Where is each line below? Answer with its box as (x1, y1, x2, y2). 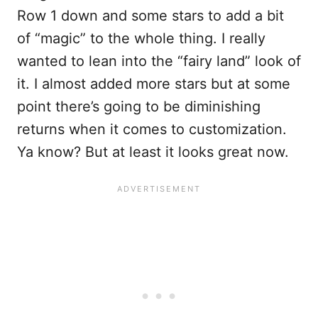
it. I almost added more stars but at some (17, 75, 290, 92)
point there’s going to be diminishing (17, 98, 261, 115)
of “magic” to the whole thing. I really (17, 30, 265, 47)
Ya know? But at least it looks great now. (17, 143, 289, 160)
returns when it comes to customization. (17, 121, 287, 138)
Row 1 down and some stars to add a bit (17, 7, 284, 24)
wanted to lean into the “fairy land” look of (17, 53, 301, 70)
